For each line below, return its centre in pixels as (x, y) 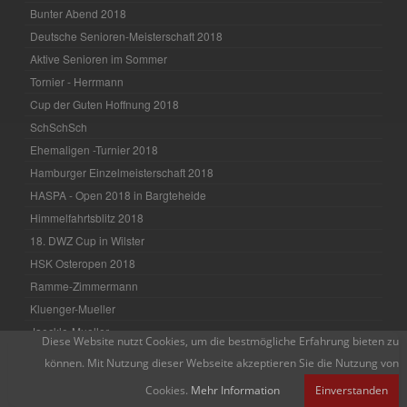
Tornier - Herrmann (77, 82)
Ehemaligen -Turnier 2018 (94, 150)
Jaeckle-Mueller (70, 332)
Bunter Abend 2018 (79, 14)
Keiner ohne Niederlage (90, 354)
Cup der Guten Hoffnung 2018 (105, 104)
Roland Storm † (69, 377)
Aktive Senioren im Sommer (99, 59)
